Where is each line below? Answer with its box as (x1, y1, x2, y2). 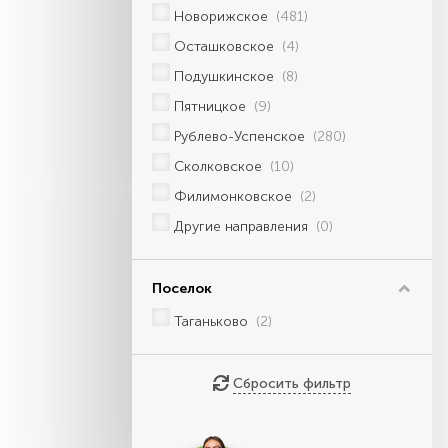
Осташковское (174, 38, 274, 55)
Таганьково (174, 313, 248, 330)
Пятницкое (174, 98, 246, 115)
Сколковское (174, 158, 262, 175)
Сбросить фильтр (233, 375, 351, 392)
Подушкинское (174, 68, 274, 85)
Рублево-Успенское (174, 128, 305, 145)
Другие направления (174, 218, 308, 235)
